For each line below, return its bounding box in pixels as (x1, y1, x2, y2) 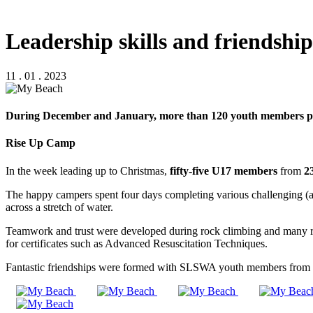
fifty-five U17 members (170, 164, 277, 177)
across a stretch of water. (6, 201, 113, 213)
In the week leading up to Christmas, (6, 164, 170, 177)
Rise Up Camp (6, 137, 75, 150)
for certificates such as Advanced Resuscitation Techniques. (6, 237, 268, 249)
